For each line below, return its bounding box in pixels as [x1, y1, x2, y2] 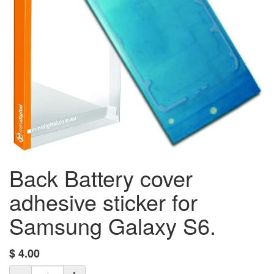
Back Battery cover [9, 162, 193, 193]
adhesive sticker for [9, 186, 198, 217]
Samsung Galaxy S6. [9, 210, 216, 241]
